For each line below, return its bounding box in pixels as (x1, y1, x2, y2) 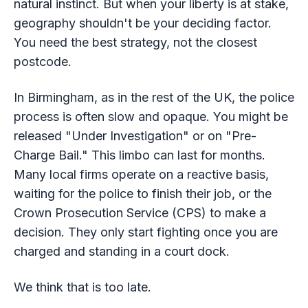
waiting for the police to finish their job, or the (13, 186, 272, 201)
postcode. (13, 54, 71, 69)
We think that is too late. (13, 279, 151, 294)
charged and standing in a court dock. (13, 243, 230, 258)
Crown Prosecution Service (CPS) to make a (13, 205, 266, 220)
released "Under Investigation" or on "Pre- (13, 128, 256, 143)
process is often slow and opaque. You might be (13, 109, 288, 124)
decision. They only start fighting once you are (13, 224, 278, 239)
